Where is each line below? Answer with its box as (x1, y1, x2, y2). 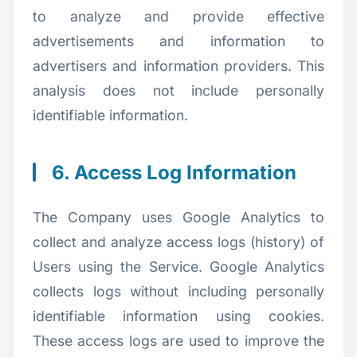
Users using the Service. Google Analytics (33, 257, 324, 275)
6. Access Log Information (52, 160, 296, 184)
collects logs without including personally (33, 282, 324, 300)
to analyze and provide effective (33, 7, 324, 25)
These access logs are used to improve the (33, 331, 324, 349)
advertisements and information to (33, 32, 324, 49)
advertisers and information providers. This (33, 57, 324, 74)
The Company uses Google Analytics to (33, 208, 324, 226)
